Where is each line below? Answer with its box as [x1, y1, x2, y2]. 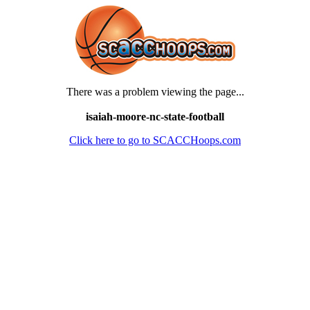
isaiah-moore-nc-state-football [86, 111, 224, 122]
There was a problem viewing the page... [66, 86, 244, 98]
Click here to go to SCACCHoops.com [69, 134, 241, 146]
